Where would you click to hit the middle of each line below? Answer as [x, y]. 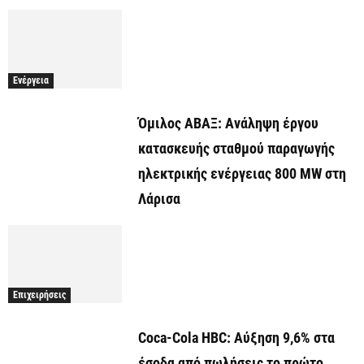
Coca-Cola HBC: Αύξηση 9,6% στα [236, 338]
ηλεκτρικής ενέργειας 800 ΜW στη [242, 173]
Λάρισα [159, 198]
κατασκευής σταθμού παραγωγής [236, 148]
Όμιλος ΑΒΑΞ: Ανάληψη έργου [228, 123]
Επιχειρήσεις [39, 295]
